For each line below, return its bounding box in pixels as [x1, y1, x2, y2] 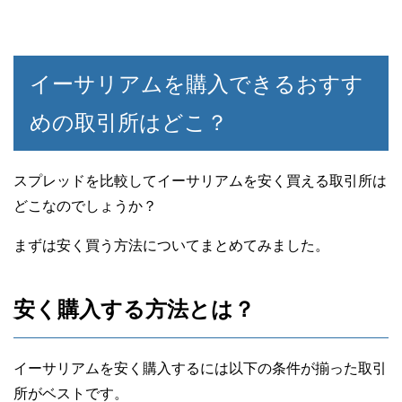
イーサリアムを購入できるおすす [30, 72, 363, 96]
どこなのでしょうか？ [13, 198, 157, 214]
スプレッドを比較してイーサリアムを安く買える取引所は [13, 173, 387, 188]
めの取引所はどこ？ [30, 110, 228, 135]
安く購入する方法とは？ [13, 297, 255, 321]
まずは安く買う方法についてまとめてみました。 [13, 238, 329, 253]
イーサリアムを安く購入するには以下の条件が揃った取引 [13, 361, 387, 376]
